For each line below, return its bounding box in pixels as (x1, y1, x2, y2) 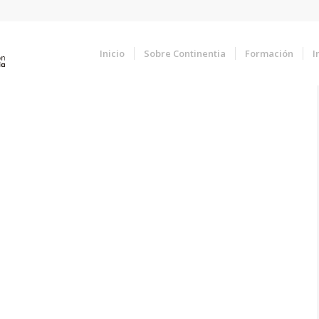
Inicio (100, 47, 125, 60)
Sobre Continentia (144, 47, 226, 60)
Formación (245, 47, 294, 60)
